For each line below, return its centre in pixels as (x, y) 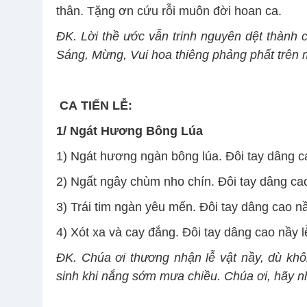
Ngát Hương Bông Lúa (136, 131)
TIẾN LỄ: (107, 106)
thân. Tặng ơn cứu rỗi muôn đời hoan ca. (169, 11)
